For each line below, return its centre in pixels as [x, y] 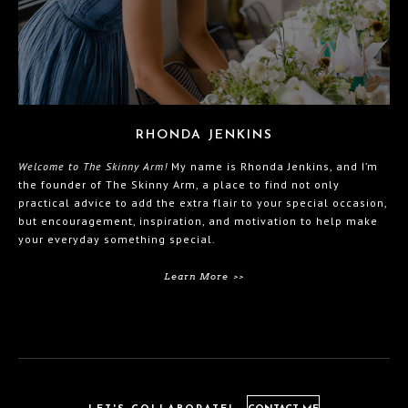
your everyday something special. [117, 239]
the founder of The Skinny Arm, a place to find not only [179, 184]
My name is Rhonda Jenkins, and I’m [275, 166]
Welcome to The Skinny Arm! [95, 166]
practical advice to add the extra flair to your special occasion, [203, 202]
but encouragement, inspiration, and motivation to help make [198, 220]
